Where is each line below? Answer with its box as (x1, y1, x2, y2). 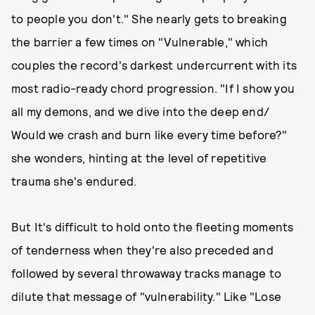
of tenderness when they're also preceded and (11, 243, 274, 257)
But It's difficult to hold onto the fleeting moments (11, 219, 294, 233)
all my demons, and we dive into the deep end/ (11, 104, 270, 118)
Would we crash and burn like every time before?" (11, 127, 288, 141)
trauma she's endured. (11, 174, 137, 188)
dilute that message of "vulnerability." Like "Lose (11, 289, 282, 303)
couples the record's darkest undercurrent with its (11, 58, 297, 72)
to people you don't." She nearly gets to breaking (11, 11, 287, 25)
